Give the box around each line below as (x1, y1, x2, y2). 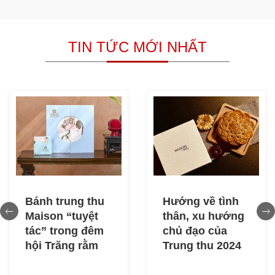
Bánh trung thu (25, 195, 104, 208)
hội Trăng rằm (25, 239, 98, 252)
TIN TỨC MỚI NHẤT (68, 39, 207, 55)
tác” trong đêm (25, 225, 104, 238)
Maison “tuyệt (25, 210, 98, 223)
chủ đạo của (163, 225, 227, 238)
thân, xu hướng (163, 210, 244, 223)
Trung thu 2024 (163, 239, 241, 252)
